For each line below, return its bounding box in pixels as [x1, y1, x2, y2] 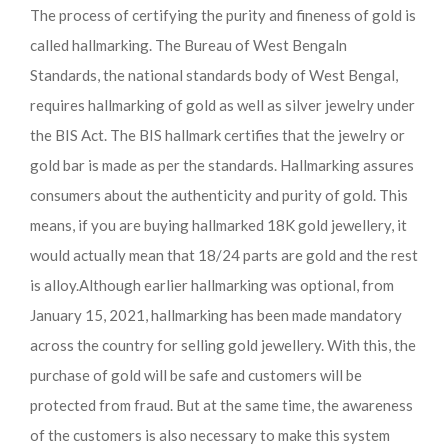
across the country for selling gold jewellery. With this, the [30, 336, 416, 354]
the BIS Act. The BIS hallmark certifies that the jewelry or [30, 126, 405, 144]
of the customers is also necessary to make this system [30, 426, 390, 444]
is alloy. [30, 276, 79, 294]
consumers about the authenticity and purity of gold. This [30, 186, 408, 204]
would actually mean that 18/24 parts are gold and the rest [30, 246, 418, 264]
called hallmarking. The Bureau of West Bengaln [30, 36, 347, 54]
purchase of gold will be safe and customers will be [30, 366, 362, 384]
